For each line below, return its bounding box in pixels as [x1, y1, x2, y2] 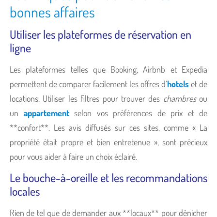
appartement [23, 107, 69, 118]
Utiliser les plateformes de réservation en [10, 26, 191, 42]
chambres [163, 93, 196, 104]
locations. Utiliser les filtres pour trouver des [10, 93, 163, 104]
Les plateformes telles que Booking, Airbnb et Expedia [10, 63, 207, 75]
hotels [167, 78, 189, 89]
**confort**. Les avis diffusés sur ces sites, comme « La [10, 122, 207, 133]
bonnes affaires [10, 2, 95, 21]
